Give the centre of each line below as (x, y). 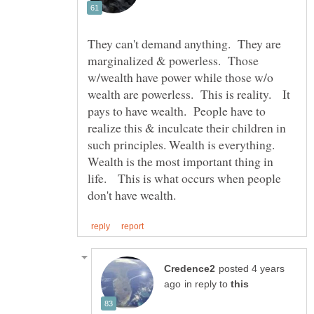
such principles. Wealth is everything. (183, 145)
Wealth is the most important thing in (180, 162)
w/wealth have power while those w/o (180, 77)
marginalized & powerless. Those (173, 61)
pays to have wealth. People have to (177, 111)
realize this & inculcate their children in (187, 128)
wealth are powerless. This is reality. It (189, 94)
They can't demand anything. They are (184, 44)
